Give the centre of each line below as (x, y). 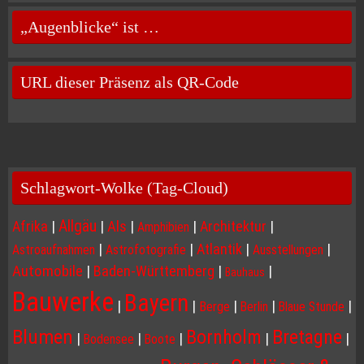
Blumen (43, 337)
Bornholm (224, 338)
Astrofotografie (146, 250)
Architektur (233, 227)
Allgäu (78, 227)
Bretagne (307, 338)
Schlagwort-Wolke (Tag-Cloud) (124, 188)
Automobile (48, 272)
